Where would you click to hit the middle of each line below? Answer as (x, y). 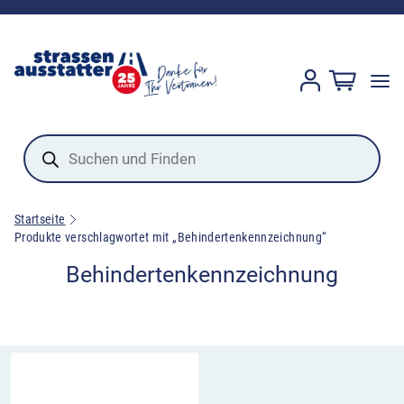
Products (54, 141)
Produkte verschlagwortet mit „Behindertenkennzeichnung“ (171, 238)
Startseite (40, 220)
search (46, 156)
